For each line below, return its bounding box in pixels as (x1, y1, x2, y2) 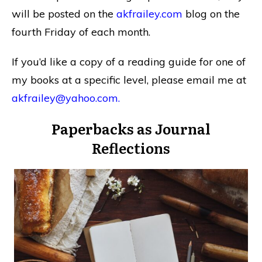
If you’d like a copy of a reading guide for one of (12, 54, 246, 68)
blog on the (182, 6, 240, 20)
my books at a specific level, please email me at (12, 73, 246, 87)
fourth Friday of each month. (12, 25, 150, 39)
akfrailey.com (116, 6, 182, 20)
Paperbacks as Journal (51, 118, 211, 139)
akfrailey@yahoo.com (12, 91, 118, 105)
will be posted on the (12, 6, 116, 20)
